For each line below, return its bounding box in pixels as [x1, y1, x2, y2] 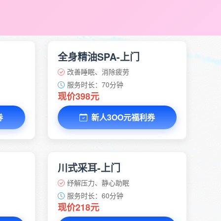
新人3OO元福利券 [91, 111, 155, 123]
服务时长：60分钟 [67, 190, 123, 200]
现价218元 [57, 201, 99, 214]
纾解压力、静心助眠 [67, 178, 129, 187]
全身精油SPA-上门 [57, 49, 140, 64]
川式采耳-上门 [57, 160, 120, 175]
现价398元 [57, 90, 99, 103]
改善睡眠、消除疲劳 [67, 67, 129, 76]
